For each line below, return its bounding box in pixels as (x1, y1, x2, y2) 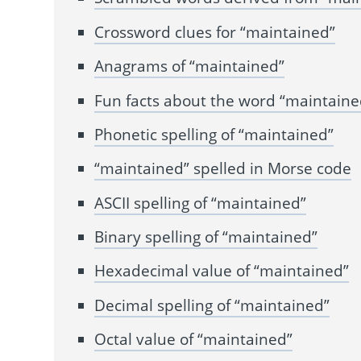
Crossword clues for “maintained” (94, 21, 336, 43)
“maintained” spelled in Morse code (94, 158, 352, 180)
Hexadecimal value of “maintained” (94, 260, 350, 282)
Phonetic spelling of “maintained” (94, 123, 334, 145)
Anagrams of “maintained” (94, 56, 285, 77)
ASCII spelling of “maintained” (94, 192, 307, 214)
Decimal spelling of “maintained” (94, 294, 330, 316)
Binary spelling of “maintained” (94, 226, 318, 248)
